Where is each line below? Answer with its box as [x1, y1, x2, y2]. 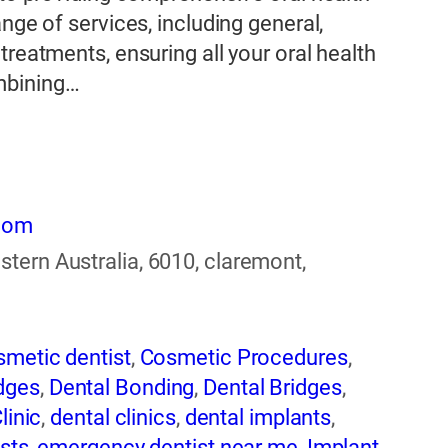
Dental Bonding [48, 375, 195, 401]
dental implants [184, 405, 332, 431]
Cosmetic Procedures [139, 345, 348, 371]
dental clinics [50, 405, 176, 431]
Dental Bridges [203, 375, 342, 401]
